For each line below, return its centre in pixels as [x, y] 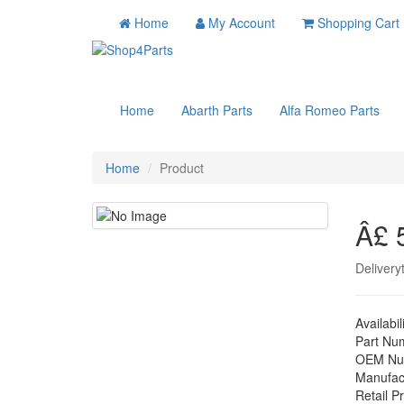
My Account [242, 23]
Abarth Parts [217, 110]
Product [182, 168]
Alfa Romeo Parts [330, 110]
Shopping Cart [358, 23]
